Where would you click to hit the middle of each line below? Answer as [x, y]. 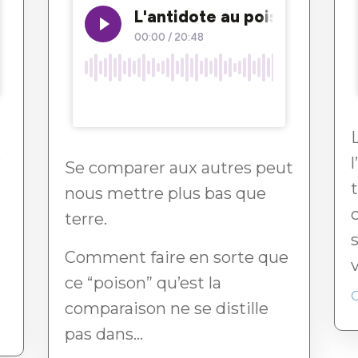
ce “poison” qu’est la [143, 283]
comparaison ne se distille [167, 309]
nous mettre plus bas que [165, 194]
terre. [86, 219]
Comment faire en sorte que [177, 258]
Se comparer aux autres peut [179, 168]
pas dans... [104, 334]
